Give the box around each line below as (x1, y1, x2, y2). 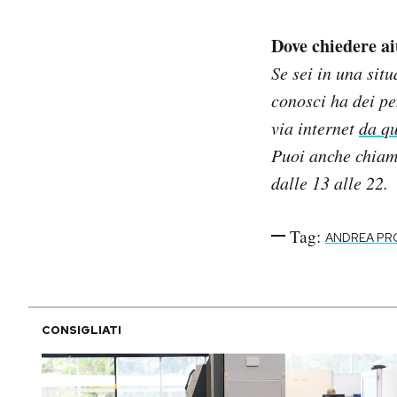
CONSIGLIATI (42, 322, 121, 338)
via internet (271, 115, 359, 139)
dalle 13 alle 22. (271, 170, 388, 194)
